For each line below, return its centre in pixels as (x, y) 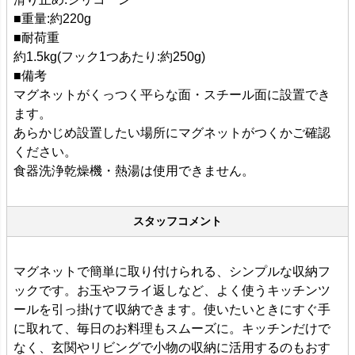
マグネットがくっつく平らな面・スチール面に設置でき (172, 95)
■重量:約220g (52, 19)
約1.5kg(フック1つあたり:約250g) (109, 57)
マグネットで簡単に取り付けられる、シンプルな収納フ (172, 272)
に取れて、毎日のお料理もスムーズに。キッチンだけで (172, 329)
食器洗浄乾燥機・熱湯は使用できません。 (134, 171)
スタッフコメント (177, 221)
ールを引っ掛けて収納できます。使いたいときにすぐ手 (172, 310)
